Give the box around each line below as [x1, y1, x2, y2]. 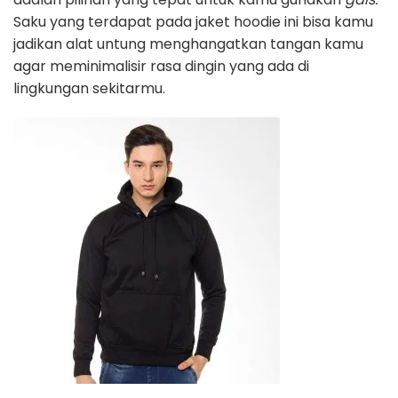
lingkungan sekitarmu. [13, 77, 165, 99]
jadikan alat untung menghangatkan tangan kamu [13, 33, 363, 54]
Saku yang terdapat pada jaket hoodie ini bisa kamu [13, 11, 373, 32]
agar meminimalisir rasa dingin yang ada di [13, 55, 309, 76]
